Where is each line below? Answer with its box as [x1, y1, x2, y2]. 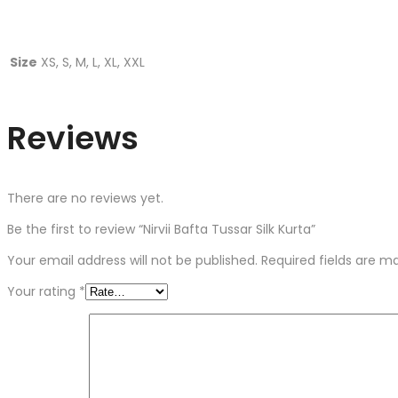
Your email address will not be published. [7, 251, 258, 269]
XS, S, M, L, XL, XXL [41, 52, 145, 71]
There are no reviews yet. [7, 188, 163, 207]
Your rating [7, 282, 79, 300]
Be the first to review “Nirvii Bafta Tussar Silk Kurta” [7, 219, 315, 238]
